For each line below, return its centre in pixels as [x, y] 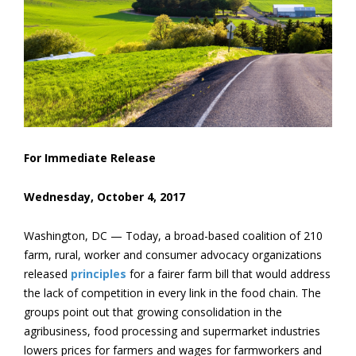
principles [99, 274]
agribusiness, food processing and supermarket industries [172, 331]
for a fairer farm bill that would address [228, 274]
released [47, 274]
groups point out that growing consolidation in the [153, 312]
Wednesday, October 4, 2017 [104, 197]
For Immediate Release [90, 158]
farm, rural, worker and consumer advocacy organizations [173, 255]
